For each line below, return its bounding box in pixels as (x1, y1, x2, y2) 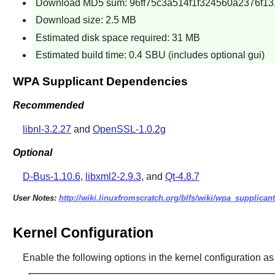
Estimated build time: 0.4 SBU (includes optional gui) (35, 50, 265, 61)
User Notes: (12, 193, 59, 203)
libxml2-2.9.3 (85, 171, 141, 182)
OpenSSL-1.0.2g (92, 123, 166, 134)
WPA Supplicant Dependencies (12, 75, 188, 88)
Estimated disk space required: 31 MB (35, 32, 200, 43)
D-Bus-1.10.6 (22, 171, 80, 182)
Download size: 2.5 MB (35, 15, 136, 26)
